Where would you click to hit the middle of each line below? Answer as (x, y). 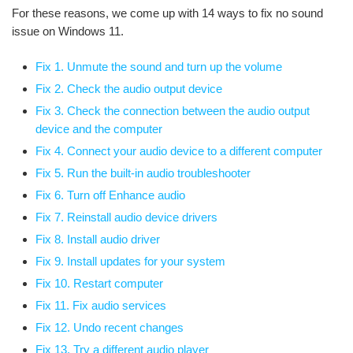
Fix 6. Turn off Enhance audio (110, 195)
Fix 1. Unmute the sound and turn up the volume (159, 67)
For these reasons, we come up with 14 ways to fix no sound (167, 13)
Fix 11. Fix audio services (101, 305)
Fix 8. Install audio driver (98, 239)
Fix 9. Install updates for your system (130, 261)
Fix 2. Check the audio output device (129, 89)
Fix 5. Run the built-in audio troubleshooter (143, 173)
